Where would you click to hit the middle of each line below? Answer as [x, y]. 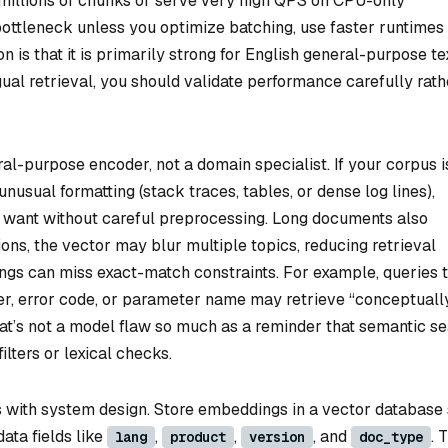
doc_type [391, 436]
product [198, 436]
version [277, 436]
